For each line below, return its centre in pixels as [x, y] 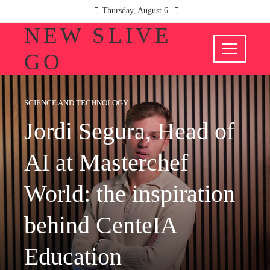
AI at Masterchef [106, 162]
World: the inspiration [130, 194]
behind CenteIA [100, 225]
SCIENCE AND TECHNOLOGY [76, 103]
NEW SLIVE [98, 35]
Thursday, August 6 [135, 11]
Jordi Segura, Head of [129, 131]
